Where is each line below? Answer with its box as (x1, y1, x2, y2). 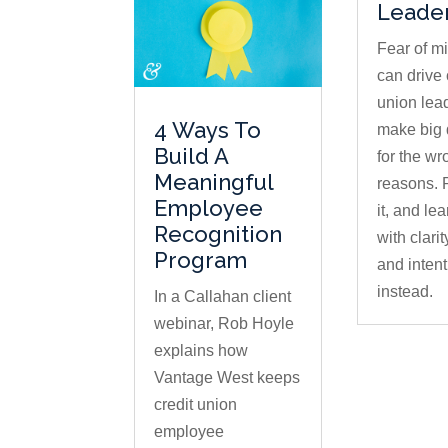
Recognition (154, 221, 283, 248)
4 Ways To (154, 117, 262, 144)
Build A (154, 143, 229, 170)
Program (154, 247, 248, 274)
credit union (154, 396, 238, 414)
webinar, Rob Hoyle (154, 315, 295, 333)
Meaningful (154, 169, 274, 196)
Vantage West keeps (154, 369, 301, 387)
